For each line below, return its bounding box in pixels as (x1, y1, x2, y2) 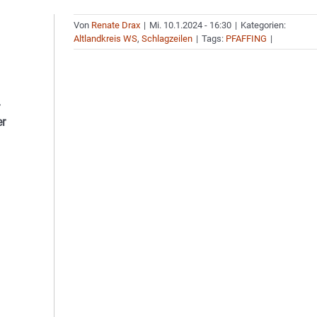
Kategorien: (241, 20, 287, 30)
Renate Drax (91, 20, 141, 30)
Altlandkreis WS (74, 33, 138, 44)
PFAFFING (226, 33, 267, 44)
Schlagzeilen (142, 33, 193, 44)
